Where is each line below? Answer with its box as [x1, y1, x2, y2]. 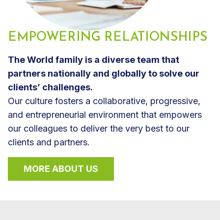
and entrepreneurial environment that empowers [8, 110, 202, 120]
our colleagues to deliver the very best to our [8, 123, 190, 134]
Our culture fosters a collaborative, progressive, [8, 96, 200, 107]
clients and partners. [8, 137, 90, 148]
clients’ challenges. [8, 82, 93, 93]
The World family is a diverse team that [8, 55, 179, 65]
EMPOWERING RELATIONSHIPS [8, 31, 207, 45]
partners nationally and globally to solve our [8, 68, 199, 79]
